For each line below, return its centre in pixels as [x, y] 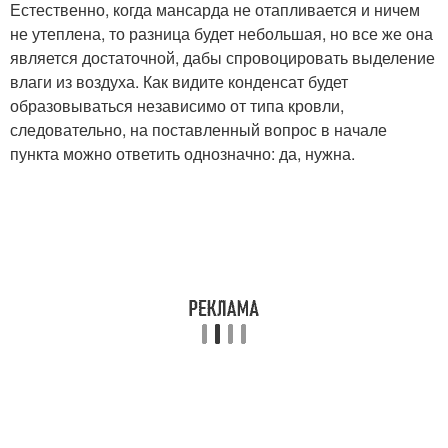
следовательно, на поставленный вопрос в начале [198, 129]
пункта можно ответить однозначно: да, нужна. [182, 153]
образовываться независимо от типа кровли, [177, 105]
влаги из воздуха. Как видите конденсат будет [179, 81]
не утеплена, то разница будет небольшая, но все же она [221, 33]
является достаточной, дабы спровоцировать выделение [222, 57]
